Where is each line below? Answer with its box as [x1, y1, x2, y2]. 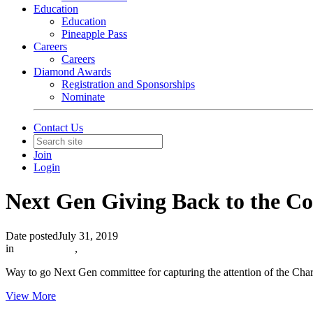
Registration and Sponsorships [61, 78, 195, 90]
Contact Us [34, 122, 83, 133]
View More [6, 289, 56, 302]
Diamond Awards [34, 66, 111, 78]
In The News [17, 242, 75, 254]
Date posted [6, 229, 58, 242]
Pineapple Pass [61, 28, 127, 40]
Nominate [61, 91, 105, 103]
